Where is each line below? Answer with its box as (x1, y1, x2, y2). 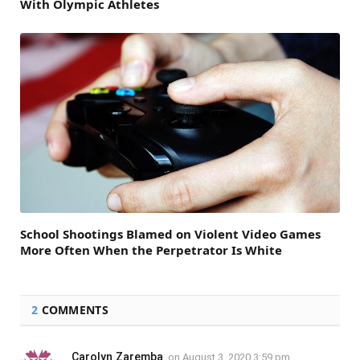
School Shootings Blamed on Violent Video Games (20, 225, 321, 242)
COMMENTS (38, 301, 108, 317)
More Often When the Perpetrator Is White (20, 241, 282, 258)
